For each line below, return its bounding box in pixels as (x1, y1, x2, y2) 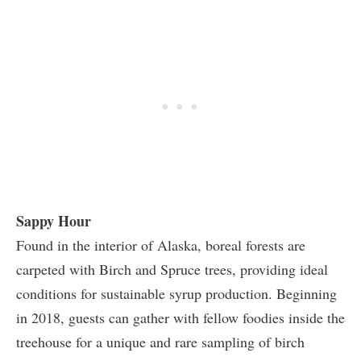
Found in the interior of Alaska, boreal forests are (16, 234, 305, 255)
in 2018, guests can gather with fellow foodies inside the (16, 307, 345, 327)
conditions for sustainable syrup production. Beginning (16, 283, 337, 303)
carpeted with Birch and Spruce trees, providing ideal (16, 259, 328, 279)
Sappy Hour (16, 210, 91, 231)
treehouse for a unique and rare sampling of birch (16, 331, 305, 351)
